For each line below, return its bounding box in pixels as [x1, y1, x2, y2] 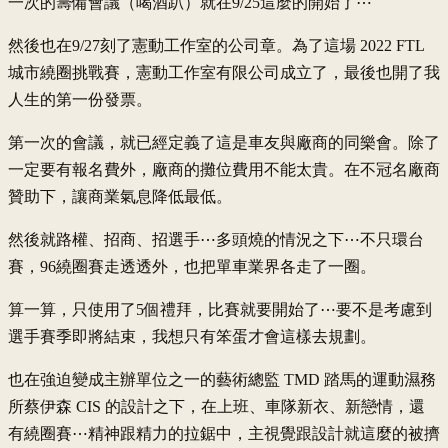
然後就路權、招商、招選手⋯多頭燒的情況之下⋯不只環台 [8, 230, 424, 248]
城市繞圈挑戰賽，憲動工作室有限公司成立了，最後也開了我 [8, 63, 440, 81]
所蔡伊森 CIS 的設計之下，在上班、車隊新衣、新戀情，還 [8, 397, 425, 415]
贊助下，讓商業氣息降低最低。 [8, 187, 232, 205]
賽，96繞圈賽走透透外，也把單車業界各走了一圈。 [8, 257, 376, 275]
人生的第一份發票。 [8, 90, 152, 108]
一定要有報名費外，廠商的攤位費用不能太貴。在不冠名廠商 [8, 160, 440, 178]
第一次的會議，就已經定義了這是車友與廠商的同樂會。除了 [8, 133, 440, 151]
